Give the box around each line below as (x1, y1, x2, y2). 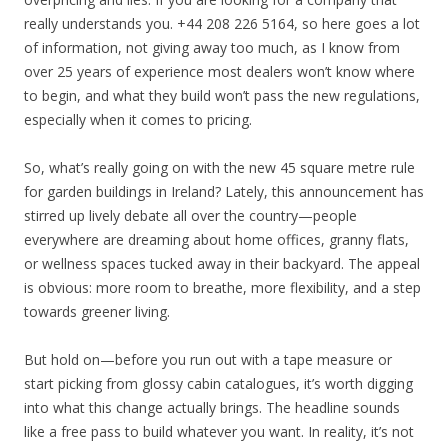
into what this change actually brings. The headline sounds (24, 397, 400, 417)
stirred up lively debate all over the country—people (24, 205, 357, 225)
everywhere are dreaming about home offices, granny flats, (24, 229, 409, 249)
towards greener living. (24, 301, 170, 321)
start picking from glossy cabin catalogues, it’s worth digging (24, 373, 413, 393)
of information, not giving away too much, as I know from (24, 37, 400, 57)
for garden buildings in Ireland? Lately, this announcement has (24, 181, 424, 201)
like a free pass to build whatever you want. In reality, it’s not (24, 421, 414, 441)
